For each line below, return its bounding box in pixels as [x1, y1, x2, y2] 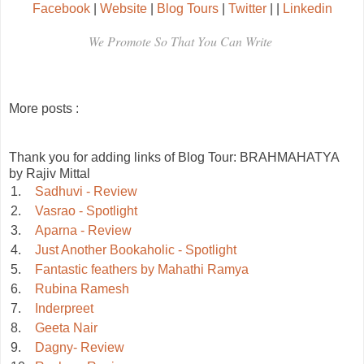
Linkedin [282, 2, 332, 16]
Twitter [227, 2, 266, 16]
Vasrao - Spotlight [35, 204, 137, 219]
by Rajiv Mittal [9, 167, 90, 181]
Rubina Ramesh [35, 282, 129, 297]
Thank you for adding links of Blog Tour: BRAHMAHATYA [9, 150, 339, 165]
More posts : [9, 102, 79, 116]
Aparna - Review [35, 223, 132, 238]
